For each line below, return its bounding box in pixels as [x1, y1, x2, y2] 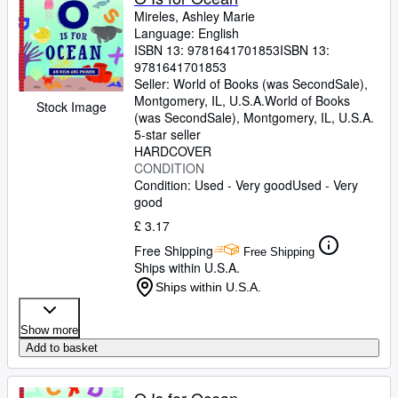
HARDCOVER [134, 142, 211, 160]
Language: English [134, 24, 239, 42]
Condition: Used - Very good [134, 176, 292, 194]
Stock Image [36, 98, 107, 115]
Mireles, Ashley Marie [134, 7, 255, 25]
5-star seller [134, 125, 201, 143]
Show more [20, 323, 78, 337]
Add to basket [26, 341, 98, 354]
